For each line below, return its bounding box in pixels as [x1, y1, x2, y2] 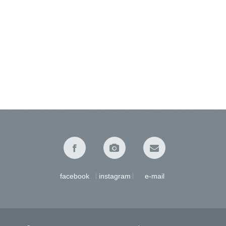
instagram [98, 172, 131, 180]
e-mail [144, 172, 164, 180]
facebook [60, 172, 89, 180]
